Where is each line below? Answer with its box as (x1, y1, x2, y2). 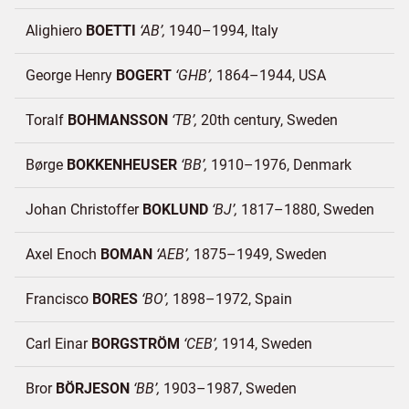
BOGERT (116, 67, 172, 84)
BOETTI (86, 22, 136, 39)
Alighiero (26, 22, 86, 39)
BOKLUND (142, 201, 208, 218)
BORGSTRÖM (91, 335, 180, 352)
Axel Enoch (26, 246, 100, 263)
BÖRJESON (56, 380, 130, 397)
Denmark (293, 156, 351, 173)
